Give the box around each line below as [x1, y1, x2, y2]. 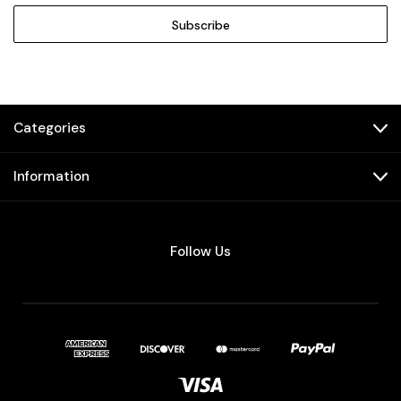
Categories [13, 119, 86, 138]
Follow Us [170, 243, 231, 261]
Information [13, 167, 90, 186]
